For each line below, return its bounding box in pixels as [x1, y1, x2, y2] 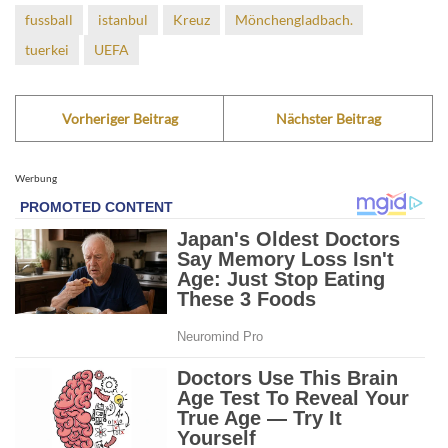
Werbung [15, 172, 57, 185]
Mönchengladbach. [235, 11, 353, 29]
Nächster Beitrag [275, 110, 381, 128]
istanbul [98, 11, 148, 29]
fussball [25, 11, 73, 29]
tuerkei [25, 41, 69, 59]
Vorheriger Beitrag [61, 110, 178, 128]
